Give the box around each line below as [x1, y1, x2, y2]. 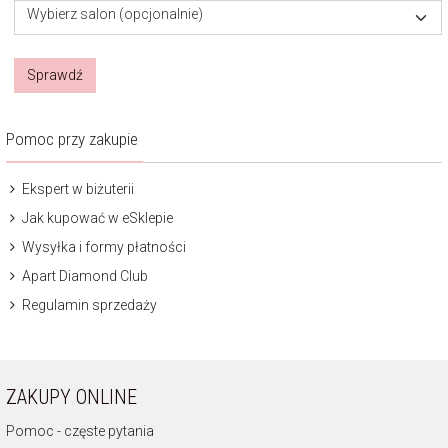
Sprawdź [27, 67, 83, 84]
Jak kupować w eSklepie [19, 210, 173, 227]
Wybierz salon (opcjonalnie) [27, 6, 203, 23]
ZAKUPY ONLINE [6, 385, 137, 410]
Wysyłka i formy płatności [19, 239, 186, 256]
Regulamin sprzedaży [19, 297, 157, 314]
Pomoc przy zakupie [6, 129, 138, 150]
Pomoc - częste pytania [6, 423, 154, 440]
